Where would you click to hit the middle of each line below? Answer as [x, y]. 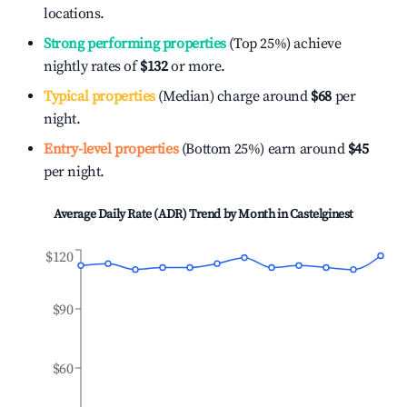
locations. [74, 14]
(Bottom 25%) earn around [262, 149]
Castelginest [321, 214]
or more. [197, 66]
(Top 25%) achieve [283, 44]
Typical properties [99, 96]
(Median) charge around [231, 96]
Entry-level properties [111, 149]
